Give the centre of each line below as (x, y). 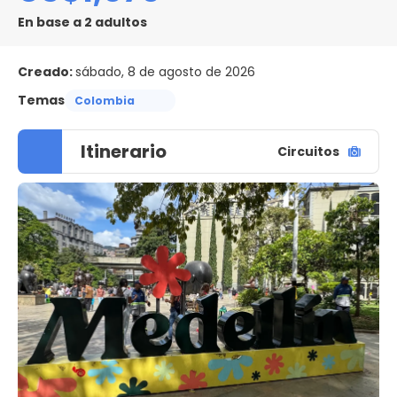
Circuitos (308, 151)
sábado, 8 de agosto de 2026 (165, 72)
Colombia (105, 100)
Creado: (47, 72)
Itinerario (124, 152)
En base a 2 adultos (82, 22)
